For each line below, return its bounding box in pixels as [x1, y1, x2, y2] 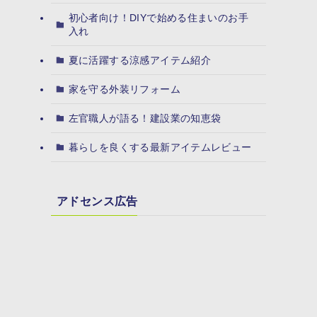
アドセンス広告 [57, 195, 138, 207]
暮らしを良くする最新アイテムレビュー [68, 141, 252, 153]
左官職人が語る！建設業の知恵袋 [68, 112, 221, 124]
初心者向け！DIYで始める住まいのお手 [68, 11, 249, 23]
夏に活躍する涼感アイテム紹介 [68, 54, 212, 66]
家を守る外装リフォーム [68, 83, 180, 95]
